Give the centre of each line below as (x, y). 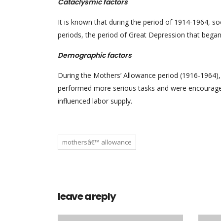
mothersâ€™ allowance (97, 142)
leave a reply (87, 196)
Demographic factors (95, 55)
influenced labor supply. (95, 101)
